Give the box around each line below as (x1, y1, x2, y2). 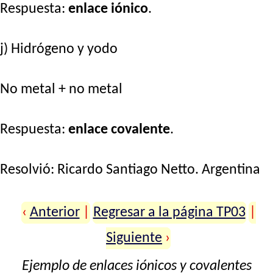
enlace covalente (68, 122, 170, 137)
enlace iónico (68, 1, 148, 16)
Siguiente (106, 230, 163, 246)
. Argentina (195, 162, 260, 177)
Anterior (29, 205, 80, 220)
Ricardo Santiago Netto (57, 162, 195, 177)
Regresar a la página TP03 (93, 205, 246, 220)
